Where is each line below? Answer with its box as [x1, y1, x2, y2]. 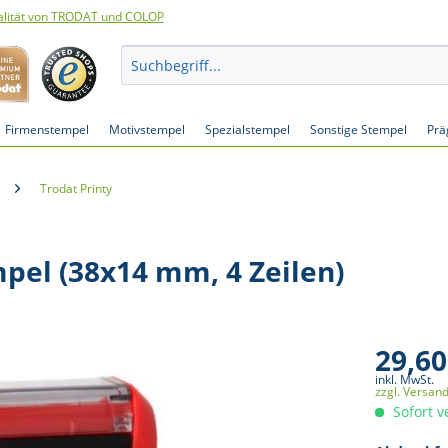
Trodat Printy [40, 180, 112, 197]
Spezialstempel [205, 121, 290, 138]
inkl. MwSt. [375, 371, 435, 388]
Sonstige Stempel [310, 121, 407, 138]
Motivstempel [109, 121, 185, 138]
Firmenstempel [5, 121, 89, 138]
